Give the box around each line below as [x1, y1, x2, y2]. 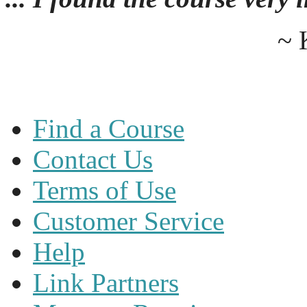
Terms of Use [33, 175, 176, 206]
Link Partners [33, 268, 179, 298]
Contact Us [33, 145, 153, 175]
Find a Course [33, 114, 184, 144]
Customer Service [33, 206, 224, 236]
